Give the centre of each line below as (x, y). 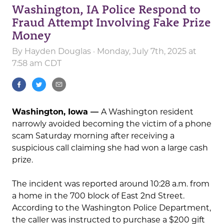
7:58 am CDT (37, 63)
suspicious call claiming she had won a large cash (110, 148)
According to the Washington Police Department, (111, 208)
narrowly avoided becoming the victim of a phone (112, 124)
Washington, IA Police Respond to (106, 9)
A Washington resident (147, 112)
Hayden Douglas (58, 51)
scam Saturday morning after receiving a (93, 136)
